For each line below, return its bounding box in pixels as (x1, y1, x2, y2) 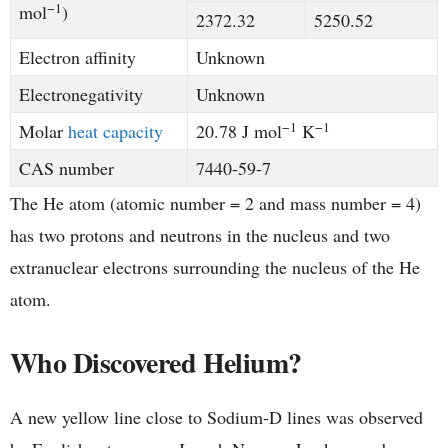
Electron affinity (19, 45, 136, 70)
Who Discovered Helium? (10, 342, 302, 384)
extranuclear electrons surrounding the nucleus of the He (10, 255, 420, 280)
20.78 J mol (196, 119, 282, 144)
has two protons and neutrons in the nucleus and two (10, 223, 390, 248)
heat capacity (68, 119, 163, 144)
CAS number (19, 156, 114, 181)
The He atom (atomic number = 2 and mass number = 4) (10, 191, 421, 216)
